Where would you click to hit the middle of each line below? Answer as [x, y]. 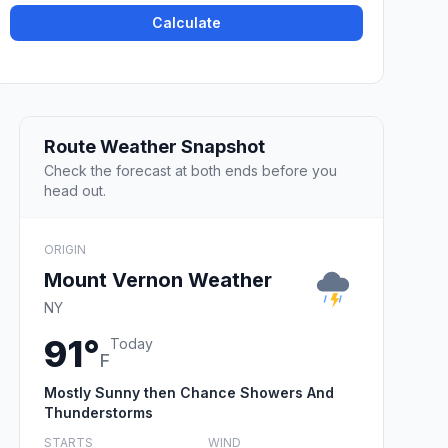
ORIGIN [65, 249]
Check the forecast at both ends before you [190, 170]
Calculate [187, 23]
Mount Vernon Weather [158, 279]
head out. [75, 190]
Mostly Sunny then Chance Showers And [189, 392]
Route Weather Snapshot [154, 146]
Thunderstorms [98, 412]
